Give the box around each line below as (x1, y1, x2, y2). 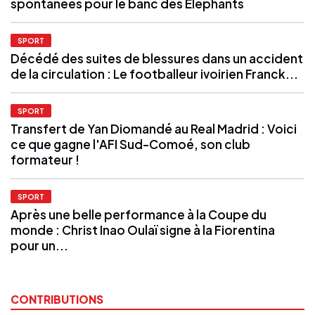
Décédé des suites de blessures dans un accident (11, 50, 303, 66)
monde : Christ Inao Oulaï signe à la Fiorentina (11, 221, 275, 238)
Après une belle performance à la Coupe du (11, 206, 266, 222)
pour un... (11, 237, 68, 253)
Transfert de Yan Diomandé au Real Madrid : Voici (11, 120, 297, 136)
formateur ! (11, 151, 79, 167)
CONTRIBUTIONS (11, 292, 103, 306)
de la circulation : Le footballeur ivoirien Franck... (11, 65, 298, 82)
